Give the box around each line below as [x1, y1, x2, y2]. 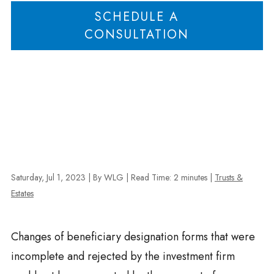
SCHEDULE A [95, 8, 179, 26]
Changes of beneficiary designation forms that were [10, 229, 255, 245]
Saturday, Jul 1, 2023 [10, 171, 88, 183]
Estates [10, 187, 34, 199]
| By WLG [87, 171, 126, 183]
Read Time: [130, 171, 171, 183]
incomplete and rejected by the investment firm [10, 248, 235, 264]
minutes [180, 171, 207, 183]
